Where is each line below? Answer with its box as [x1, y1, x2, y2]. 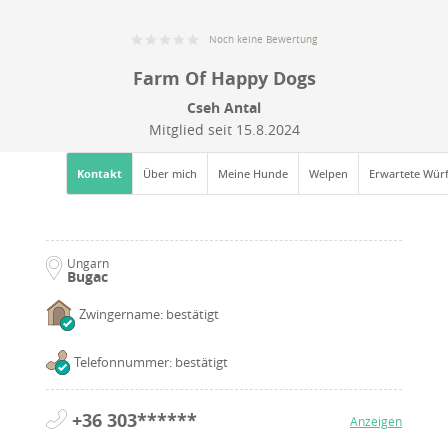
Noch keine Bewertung [208, 33, 317, 47]
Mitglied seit [148, 119, 236, 139]
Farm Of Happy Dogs [132, 65, 316, 91]
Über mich [143, 165, 197, 181]
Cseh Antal [187, 97, 261, 117]
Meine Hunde [218, 165, 288, 181]
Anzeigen [350, 412, 402, 429]
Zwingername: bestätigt [79, 305, 219, 324]
